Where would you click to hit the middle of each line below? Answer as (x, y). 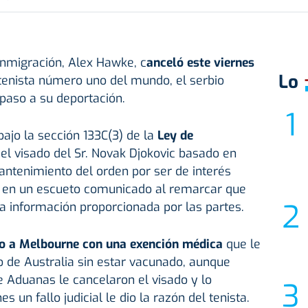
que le (241, 244)
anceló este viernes (200, 62)
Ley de (175, 135)
